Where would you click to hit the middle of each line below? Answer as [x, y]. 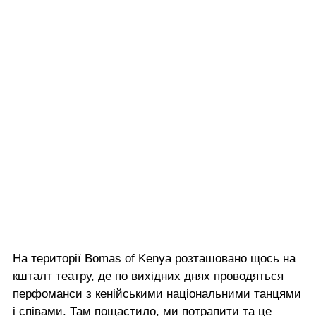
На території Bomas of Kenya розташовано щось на [154, 259]
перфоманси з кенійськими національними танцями [157, 294]
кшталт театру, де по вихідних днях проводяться [148, 276]
